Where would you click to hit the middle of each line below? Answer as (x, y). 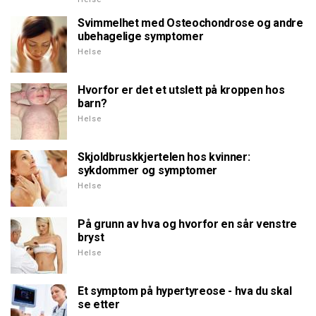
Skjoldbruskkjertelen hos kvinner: (164, 157)
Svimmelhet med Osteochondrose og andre (190, 23)
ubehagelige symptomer (141, 37)
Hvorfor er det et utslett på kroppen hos (181, 90)
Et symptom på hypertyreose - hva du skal (185, 291)
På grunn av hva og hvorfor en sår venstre (187, 224)
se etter (99, 305)
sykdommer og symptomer (147, 171)
